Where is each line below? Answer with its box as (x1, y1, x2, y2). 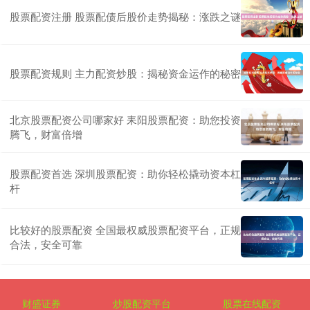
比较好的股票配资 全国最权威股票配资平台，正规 (10, 222, 241, 237)
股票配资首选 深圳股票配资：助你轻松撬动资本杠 (10, 166, 241, 181)
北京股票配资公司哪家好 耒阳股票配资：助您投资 (10, 112, 241, 127)
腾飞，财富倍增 (10, 127, 82, 142)
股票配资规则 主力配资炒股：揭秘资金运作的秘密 (10, 65, 241, 80)
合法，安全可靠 (10, 237, 82, 252)
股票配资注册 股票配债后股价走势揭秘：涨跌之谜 (10, 9, 241, 24)
